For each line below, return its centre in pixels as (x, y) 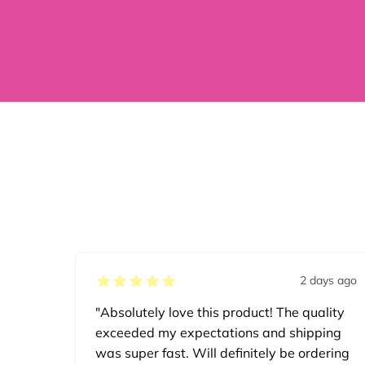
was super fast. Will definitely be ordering (222, 353)
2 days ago (328, 281)
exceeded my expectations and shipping (218, 333)
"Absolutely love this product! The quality (220, 312)
